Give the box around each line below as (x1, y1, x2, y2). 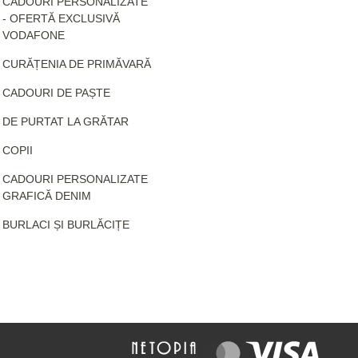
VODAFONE (2, 28, 65, 42)
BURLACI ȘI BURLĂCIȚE (2, 217, 129, 231)
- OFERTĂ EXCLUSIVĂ (2, 11, 120, 25)
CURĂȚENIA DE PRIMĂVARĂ (2, 57, 151, 70)
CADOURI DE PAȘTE (2, 86, 110, 99)
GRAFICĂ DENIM (2, 189, 91, 202)
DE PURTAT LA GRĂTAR (2, 114, 129, 128)
